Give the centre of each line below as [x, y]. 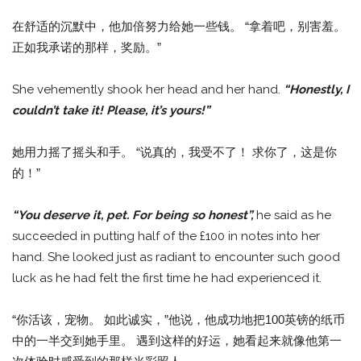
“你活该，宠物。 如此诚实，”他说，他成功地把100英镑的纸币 [178, 320]
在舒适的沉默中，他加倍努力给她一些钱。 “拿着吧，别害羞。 [179, 27]
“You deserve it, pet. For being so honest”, [134, 216]
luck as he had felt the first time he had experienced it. [167, 278]
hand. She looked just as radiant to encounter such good [176, 257]
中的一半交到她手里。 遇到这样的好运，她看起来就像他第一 [177, 341]
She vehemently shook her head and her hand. [148, 90]
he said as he [294, 216]
